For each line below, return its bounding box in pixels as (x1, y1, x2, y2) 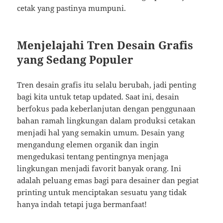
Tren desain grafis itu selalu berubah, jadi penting (17, 80, 197, 90)
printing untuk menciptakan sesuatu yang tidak (17, 187, 187, 198)
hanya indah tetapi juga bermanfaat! (17, 199, 147, 210)
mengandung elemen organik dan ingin (17, 139, 159, 150)
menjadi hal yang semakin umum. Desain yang (17, 127, 185, 138)
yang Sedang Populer (17, 52, 134, 67)
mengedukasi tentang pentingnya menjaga (17, 151, 169, 162)
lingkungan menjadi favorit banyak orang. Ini (17, 163, 182, 174)
